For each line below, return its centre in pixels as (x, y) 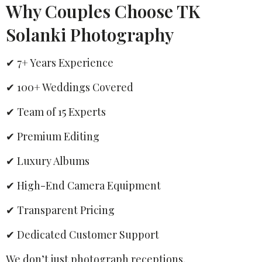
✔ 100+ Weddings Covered (70, 87)
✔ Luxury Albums (48, 161)
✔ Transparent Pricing (60, 210)
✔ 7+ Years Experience (60, 62)
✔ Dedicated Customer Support (82, 234)
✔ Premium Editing (53, 136)
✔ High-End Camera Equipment (83, 185)
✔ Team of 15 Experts (56, 111)
